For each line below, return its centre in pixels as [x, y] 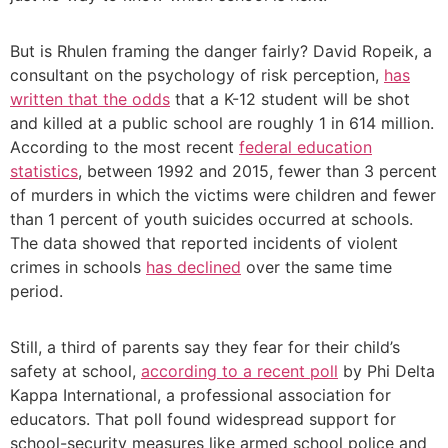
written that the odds [90, 99]
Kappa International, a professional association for [200, 395]
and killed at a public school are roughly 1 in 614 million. [222, 123]
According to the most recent [124, 147]
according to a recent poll [239, 371]
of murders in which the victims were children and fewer [223, 195]
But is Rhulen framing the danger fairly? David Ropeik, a [221, 51]
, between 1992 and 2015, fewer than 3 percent [257, 171]
